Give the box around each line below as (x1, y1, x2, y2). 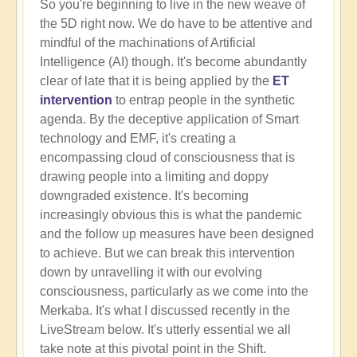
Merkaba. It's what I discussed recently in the (40, 304, 290, 318)
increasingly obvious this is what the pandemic (40, 208, 302, 222)
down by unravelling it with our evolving (40, 265, 262, 280)
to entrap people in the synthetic (112, 93, 295, 108)
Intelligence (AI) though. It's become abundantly (40, 55, 307, 69)
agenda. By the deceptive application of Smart (40, 112, 299, 127)
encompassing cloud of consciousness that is (40, 151, 295, 165)
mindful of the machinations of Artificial (40, 36, 256, 50)
